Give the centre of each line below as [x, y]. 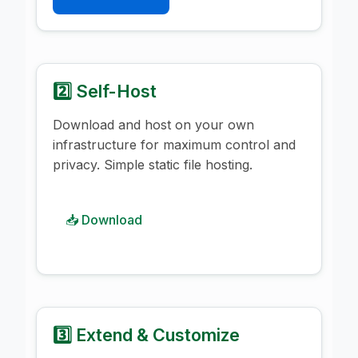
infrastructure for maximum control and [174, 144]
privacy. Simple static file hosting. [153, 164]
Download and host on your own [153, 124]
